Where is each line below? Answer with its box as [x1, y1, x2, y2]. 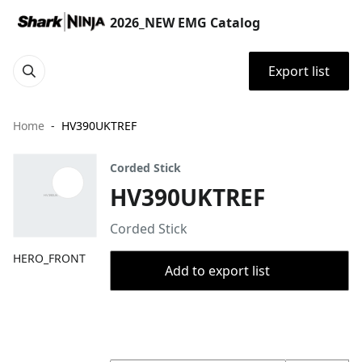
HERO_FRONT [13, 250, 86, 266]
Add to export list [165, 262, 270, 280]
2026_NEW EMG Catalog [110, 14, 260, 32]
